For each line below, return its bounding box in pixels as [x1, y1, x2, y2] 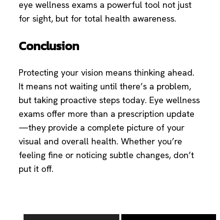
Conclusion [19, 36, 79, 55]
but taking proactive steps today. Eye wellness [19, 94, 200, 106]
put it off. [19, 163, 54, 174]
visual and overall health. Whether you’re [19, 135, 182, 147]
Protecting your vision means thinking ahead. [19, 66, 194, 78]
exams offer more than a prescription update [19, 108, 194, 119]
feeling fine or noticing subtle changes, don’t [19, 149, 194, 161]
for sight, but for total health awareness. [19, 13, 176, 25]
